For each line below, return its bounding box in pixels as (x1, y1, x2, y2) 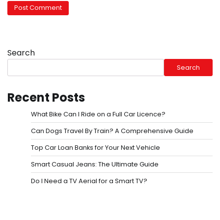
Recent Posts (7, 89, 85, 106)
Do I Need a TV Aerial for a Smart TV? (31, 176, 147, 186)
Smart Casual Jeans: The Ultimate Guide (31, 160, 159, 169)
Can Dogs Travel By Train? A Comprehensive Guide (31, 126, 193, 136)
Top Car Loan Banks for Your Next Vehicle (31, 143, 160, 153)
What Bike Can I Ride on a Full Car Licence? (31, 110, 165, 119)
